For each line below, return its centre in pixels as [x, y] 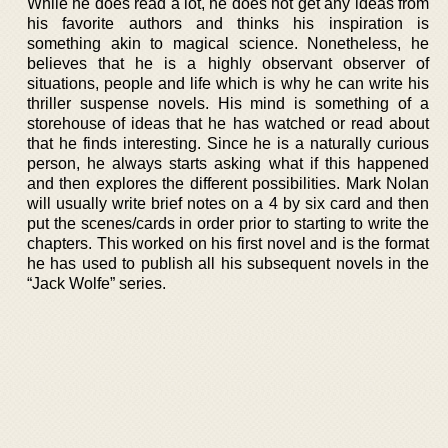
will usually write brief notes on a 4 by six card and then [228, 203]
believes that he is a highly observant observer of [228, 63]
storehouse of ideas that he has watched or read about [228, 123]
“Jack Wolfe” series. [96, 283]
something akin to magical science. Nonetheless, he [228, 43]
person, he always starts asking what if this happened [228, 163]
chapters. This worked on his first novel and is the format [228, 243]
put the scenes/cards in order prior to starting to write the [228, 223]
